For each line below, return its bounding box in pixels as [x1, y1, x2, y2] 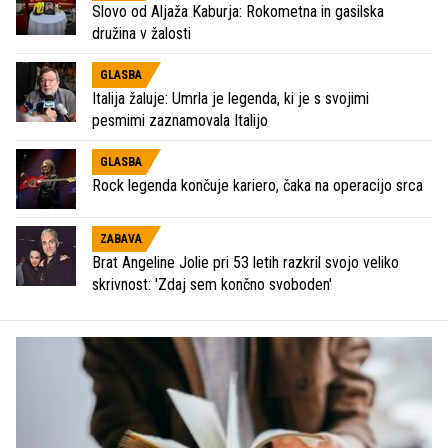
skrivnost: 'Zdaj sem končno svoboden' [92, 274, 332, 294]
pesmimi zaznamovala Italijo [92, 110, 268, 130]
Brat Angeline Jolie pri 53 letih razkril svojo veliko [92, 252, 399, 272]
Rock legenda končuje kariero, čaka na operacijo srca [92, 175, 423, 195]
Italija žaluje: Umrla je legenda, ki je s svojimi [92, 88, 369, 108]
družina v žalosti [92, 23, 191, 43]
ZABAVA [100, 231, 142, 246]
